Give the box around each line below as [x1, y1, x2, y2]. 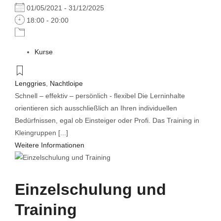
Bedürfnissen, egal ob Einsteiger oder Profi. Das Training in [15, 116, 199, 124]
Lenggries [15, 79, 46, 87]
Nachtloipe [50, 79, 83, 87]
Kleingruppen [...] [15, 128, 68, 137]
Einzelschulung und [15, 180, 166, 198]
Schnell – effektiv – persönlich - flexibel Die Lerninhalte [15, 91, 185, 100]
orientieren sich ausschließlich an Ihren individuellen [15, 104, 177, 112]
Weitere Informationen [15, 141, 84, 149]
